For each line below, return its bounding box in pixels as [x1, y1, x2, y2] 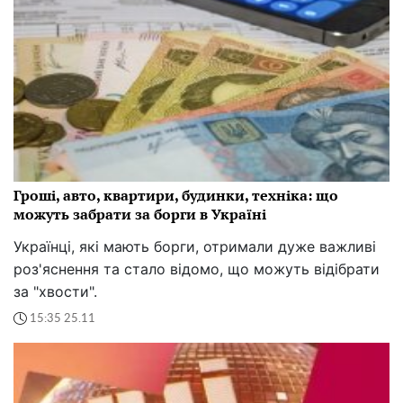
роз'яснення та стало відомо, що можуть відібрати [13, 260, 380, 279]
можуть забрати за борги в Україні [13, 204, 266, 225]
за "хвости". [13, 282, 97, 301]
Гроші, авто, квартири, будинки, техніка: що [13, 185, 338, 206]
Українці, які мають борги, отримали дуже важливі [13, 237, 376, 256]
